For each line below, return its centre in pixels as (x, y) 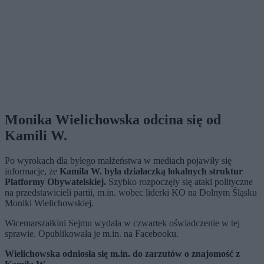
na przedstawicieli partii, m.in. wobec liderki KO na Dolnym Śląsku (131, 193)
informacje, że (32, 171)
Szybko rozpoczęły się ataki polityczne (179, 182)
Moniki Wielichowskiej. (52, 203)
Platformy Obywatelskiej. (55, 182)
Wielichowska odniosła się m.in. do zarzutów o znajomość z (122, 254)
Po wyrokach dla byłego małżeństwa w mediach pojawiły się (118, 161)
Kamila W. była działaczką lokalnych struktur (151, 171)
